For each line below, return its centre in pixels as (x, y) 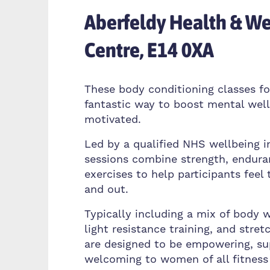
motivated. (113, 120)
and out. (106, 190)
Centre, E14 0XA (149, 50)
